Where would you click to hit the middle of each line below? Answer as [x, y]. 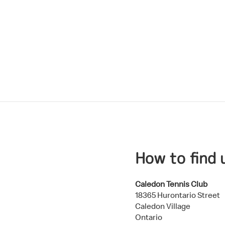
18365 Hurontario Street [178, 195]
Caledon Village [163, 206]
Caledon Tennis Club [171, 184]
